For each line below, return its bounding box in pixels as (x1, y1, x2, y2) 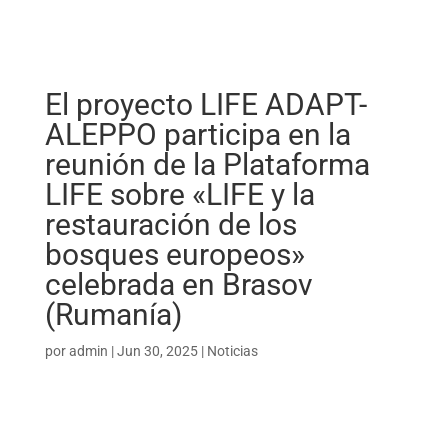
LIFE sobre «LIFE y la (44, 177, 315, 212)
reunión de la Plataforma (44, 147, 370, 182)
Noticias (206, 343, 258, 359)
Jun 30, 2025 (116, 343, 198, 359)
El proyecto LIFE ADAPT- (44, 87, 367, 122)
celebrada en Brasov (44, 267, 313, 302)
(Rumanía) (44, 297, 182, 332)
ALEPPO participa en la (44, 117, 351, 152)
